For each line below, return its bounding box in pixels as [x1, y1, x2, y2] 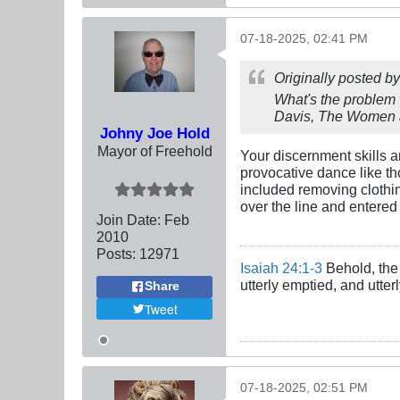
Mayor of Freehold [96, 142, 212, 159]
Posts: [96, 245, 136, 262]
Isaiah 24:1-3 [240, 259, 322, 276]
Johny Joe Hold [99, 123, 210, 142]
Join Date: [96, 211, 161, 228]
